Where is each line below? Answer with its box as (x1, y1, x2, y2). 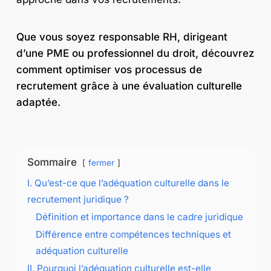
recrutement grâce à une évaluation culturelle (16, 80, 242, 93)
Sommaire (27, 155, 77, 168)
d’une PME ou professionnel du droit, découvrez (16, 47, 255, 60)
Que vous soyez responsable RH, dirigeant (16, 31, 227, 44)
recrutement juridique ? (27, 193, 129, 205)
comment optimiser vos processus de (16, 64, 202, 76)
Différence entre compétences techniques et (35, 228, 231, 240)
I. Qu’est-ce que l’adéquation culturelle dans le (27, 177, 229, 189)
